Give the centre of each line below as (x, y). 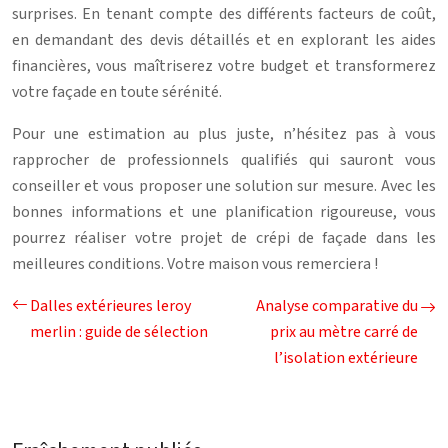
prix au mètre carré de (344, 331)
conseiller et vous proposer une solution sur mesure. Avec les (224, 185)
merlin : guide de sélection (119, 331)
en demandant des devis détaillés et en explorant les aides (224, 39)
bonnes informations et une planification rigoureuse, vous (224, 211)
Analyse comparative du (337, 305)
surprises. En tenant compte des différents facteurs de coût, (224, 13)
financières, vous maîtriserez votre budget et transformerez (224, 65)
